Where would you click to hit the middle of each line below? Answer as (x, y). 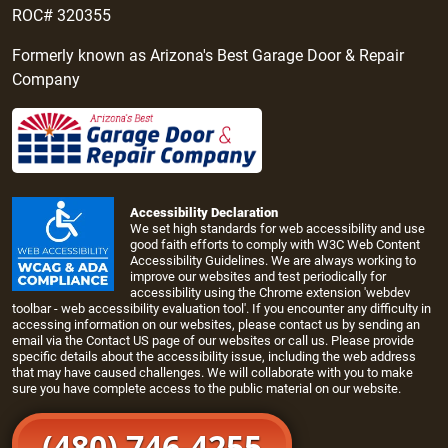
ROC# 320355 (61, 15)
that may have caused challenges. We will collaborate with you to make (212, 373)
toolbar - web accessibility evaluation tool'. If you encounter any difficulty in (221, 309)
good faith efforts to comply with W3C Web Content (275, 245)
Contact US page (134, 341)
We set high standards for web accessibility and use (277, 229)
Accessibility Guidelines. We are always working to (273, 261)
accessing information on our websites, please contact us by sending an (216, 325)
